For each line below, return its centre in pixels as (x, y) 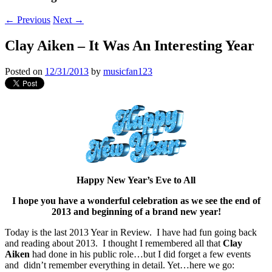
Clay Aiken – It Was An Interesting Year (130, 45)
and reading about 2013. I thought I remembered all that (114, 243)
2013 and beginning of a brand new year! (136, 211)
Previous (32, 19)
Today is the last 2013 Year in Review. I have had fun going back (131, 232)
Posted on (25, 71)
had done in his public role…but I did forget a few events (140, 254)
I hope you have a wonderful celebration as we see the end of (136, 200)
